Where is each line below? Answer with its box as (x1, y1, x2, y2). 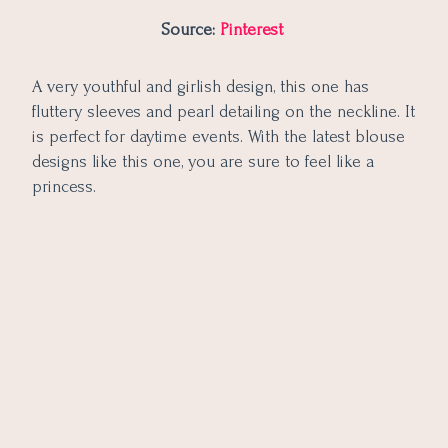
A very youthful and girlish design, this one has (32, 76, 369, 96)
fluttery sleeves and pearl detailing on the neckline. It (32, 101, 415, 121)
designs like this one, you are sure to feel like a (32, 151, 374, 171)
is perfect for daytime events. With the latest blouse (32, 126, 405, 146)
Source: (160, 19, 220, 39)
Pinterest (219, 19, 288, 39)
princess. (32, 176, 96, 196)
